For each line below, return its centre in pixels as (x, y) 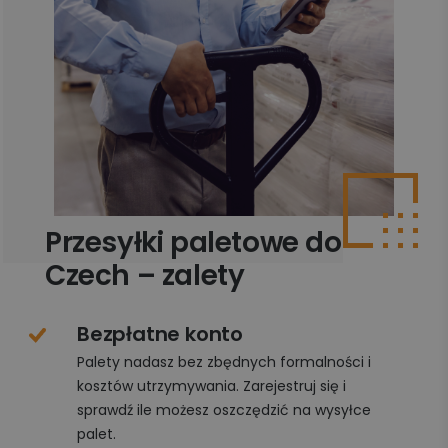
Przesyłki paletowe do (193, 243)
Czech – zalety (145, 276)
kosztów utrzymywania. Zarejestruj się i (211, 386)
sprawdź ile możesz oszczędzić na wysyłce (224, 410)
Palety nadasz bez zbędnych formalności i (224, 362)
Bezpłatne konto (160, 334)
